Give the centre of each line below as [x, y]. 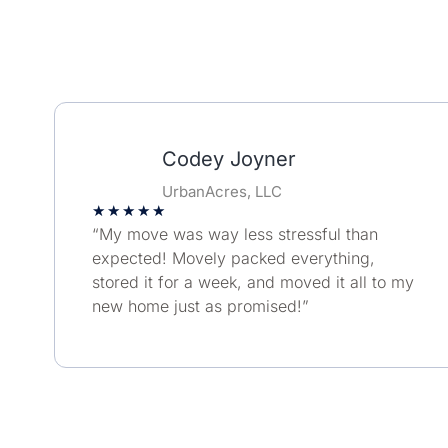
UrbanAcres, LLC [222, 192]
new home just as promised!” [200, 306]
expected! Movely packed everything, [233, 258]
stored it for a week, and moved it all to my [252, 282]
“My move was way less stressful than [234, 234]
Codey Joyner [229, 159]
